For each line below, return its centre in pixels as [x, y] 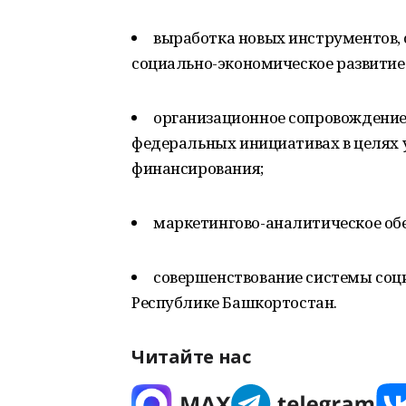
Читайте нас [191, 357]
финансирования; [198, 168]
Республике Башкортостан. [234, 302]
